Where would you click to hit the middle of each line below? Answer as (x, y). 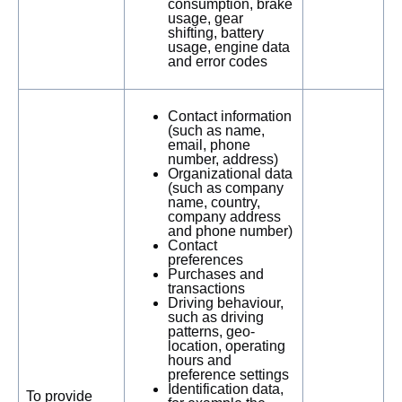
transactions (206, 288)
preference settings (228, 375)
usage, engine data (229, 47)
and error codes (219, 61)
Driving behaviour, (226, 303)
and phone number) (230, 231)
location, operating (227, 346)
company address (224, 217)
